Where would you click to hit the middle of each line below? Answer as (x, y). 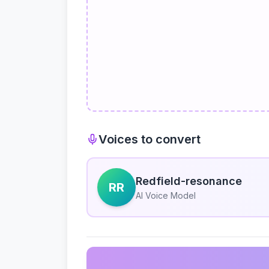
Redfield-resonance (189, 181)
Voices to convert (150, 139)
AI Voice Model (166, 195)
